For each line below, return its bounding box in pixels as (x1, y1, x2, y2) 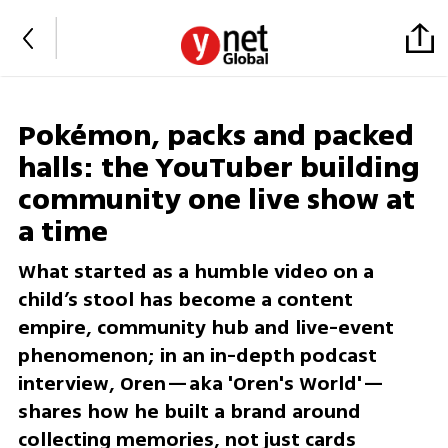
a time (17, 211, 108, 254)
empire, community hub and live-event (17, 313, 394, 343)
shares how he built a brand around (17, 397, 361, 427)
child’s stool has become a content (17, 285, 353, 315)
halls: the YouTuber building (17, 147, 420, 190)
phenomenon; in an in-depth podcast (17, 341, 377, 371)
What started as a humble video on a (17, 257, 374, 287)
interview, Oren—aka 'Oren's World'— (17, 369, 385, 399)
